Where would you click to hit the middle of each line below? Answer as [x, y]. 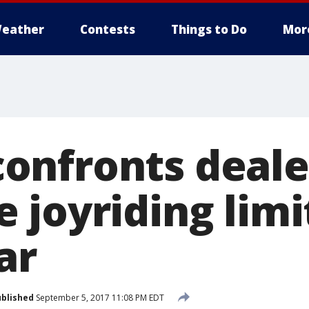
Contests [108, 29]
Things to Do [209, 29]
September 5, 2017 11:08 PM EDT [99, 297]
